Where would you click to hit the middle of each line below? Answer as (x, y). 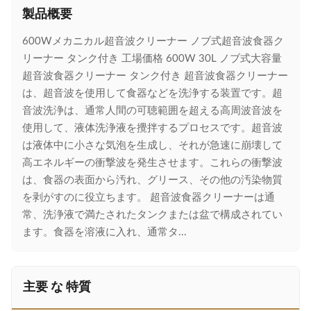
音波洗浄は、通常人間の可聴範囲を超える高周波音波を (152, 111)
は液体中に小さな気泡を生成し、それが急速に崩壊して (152, 145)
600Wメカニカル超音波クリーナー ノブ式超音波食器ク (153, 41)
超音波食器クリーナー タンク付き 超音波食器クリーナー (155, 76)
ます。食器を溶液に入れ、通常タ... (104, 232)
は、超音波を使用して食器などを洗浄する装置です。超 (152, 93)
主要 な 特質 (57, 287)
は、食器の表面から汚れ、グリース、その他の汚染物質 (152, 180)
